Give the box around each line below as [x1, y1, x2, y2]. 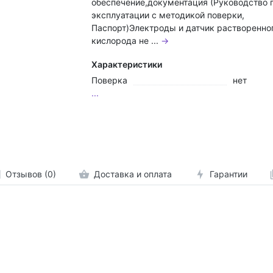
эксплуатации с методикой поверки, [91, 9, 244, 20]
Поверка [91, 74, 127, 85]
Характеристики [91, 58, 162, 69]
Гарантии [209, 169, 247, 180]
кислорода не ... [91, 35, 161, 46]
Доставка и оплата [93, 169, 172, 180]
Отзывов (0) [5, 169, 56, 180]
